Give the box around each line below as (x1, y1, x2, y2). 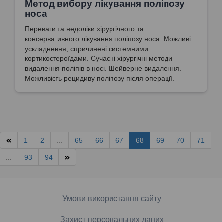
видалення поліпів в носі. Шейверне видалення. (25, 64, 181, 72)
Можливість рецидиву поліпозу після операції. (25, 74, 174, 82)
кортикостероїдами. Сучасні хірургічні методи (25, 54, 172, 62)
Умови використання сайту (62, 194, 161, 203)
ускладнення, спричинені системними (25, 44, 148, 53)
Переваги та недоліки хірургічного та (25, 24, 144, 33)
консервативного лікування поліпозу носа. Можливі (25, 34, 191, 43)
